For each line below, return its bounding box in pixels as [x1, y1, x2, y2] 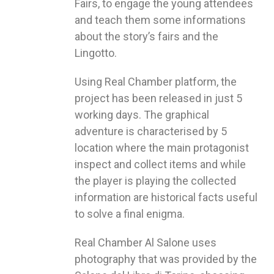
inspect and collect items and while [75, 158, 246, 171]
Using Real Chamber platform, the [75, 75, 237, 89]
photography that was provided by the [75, 253, 257, 266]
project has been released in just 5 [75, 92, 242, 105]
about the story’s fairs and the [75, 30, 218, 43]
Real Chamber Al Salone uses [75, 236, 217, 250]
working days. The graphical [75, 108, 209, 122]
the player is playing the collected [75, 174, 236, 188]
